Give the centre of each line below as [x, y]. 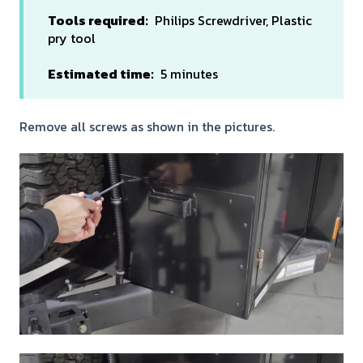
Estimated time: [101, 74]
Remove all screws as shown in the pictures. [149, 126]
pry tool [72, 38]
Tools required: [98, 20]
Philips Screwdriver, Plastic [230, 20]
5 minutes [186, 74]
